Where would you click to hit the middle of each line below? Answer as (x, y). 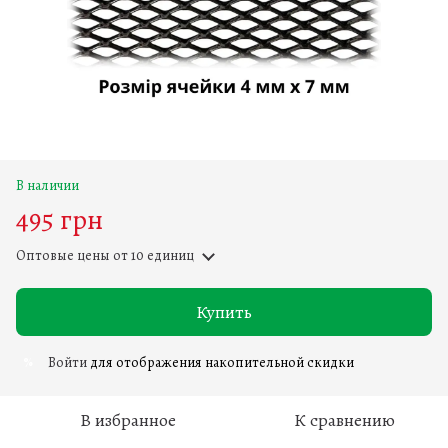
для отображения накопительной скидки (220, 362)
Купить (224, 311)
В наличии (47, 185)
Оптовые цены (63, 255)
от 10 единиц (152, 255)
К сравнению (344, 419)
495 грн (59, 219)
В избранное (128, 419)
